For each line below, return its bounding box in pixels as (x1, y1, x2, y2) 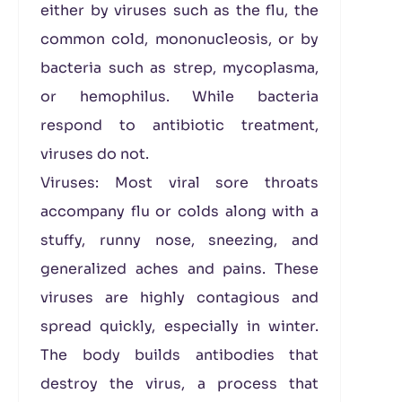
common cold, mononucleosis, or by (40, 30, 319, 48)
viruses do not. (40, 144, 149, 163)
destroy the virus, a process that (40, 374, 319, 393)
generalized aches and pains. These (40, 259, 319, 278)
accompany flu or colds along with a (40, 202, 319, 221)
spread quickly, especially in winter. (40, 317, 319, 336)
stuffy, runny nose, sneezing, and (40, 231, 319, 249)
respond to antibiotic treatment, (40, 116, 319, 135)
